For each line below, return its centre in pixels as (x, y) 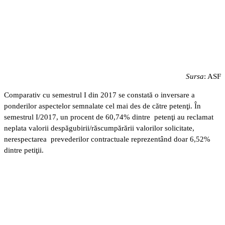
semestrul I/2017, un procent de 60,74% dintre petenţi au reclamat (109, 117)
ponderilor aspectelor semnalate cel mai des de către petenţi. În (102, 106)
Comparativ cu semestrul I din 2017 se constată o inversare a (99, 95)
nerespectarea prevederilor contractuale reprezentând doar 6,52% (107, 139)
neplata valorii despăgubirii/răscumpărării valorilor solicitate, (99, 128)
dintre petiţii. (24, 150)
